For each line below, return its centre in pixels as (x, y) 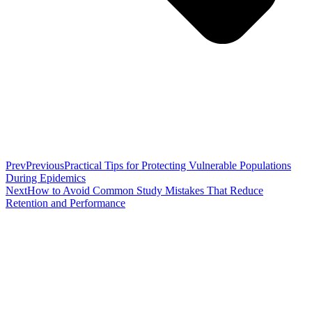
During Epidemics (46, 178)
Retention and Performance (65, 203)
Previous (45, 165)
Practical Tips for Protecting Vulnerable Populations (178, 165)
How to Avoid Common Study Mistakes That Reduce (145, 190)
